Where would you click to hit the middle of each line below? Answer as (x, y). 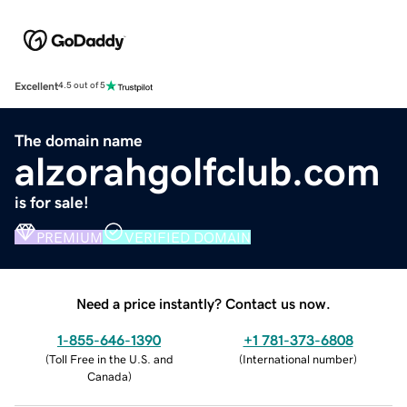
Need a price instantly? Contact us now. (203, 303)
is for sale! (52, 202)
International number (298, 359)
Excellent (36, 86)
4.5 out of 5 (82, 86)
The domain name (79, 140)
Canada (107, 376)
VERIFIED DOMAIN (188, 237)
